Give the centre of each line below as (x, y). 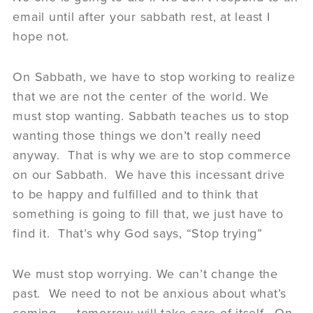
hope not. (41, 36)
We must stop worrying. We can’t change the (145, 274)
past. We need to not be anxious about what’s (150, 293)
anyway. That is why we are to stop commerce (152, 155)
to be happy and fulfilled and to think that (136, 194)
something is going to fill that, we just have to (148, 213)
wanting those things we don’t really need (137, 135)
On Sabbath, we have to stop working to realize (154, 77)
